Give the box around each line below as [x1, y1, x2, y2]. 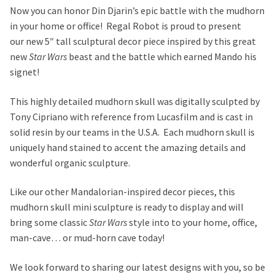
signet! [10, 66, 39, 79]
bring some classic [10, 216, 89, 229]
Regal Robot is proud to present [106, 20, 241, 33]
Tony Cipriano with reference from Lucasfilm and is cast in [10, 110, 253, 123]
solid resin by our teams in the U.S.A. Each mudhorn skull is [10, 125, 255, 138]
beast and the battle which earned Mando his [67, 50, 257, 63]
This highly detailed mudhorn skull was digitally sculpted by [10, 95, 260, 107]
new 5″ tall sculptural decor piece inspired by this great [24, 35, 256, 48]
